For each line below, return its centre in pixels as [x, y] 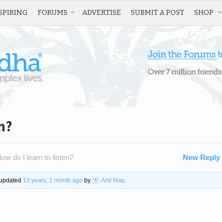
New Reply [201, 157]
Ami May [112, 180]
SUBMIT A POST [158, 12]
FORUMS [53, 12]
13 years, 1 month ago [53, 180]
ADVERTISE [102, 12]
